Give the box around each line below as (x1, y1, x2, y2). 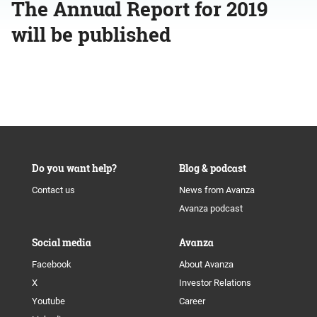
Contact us (32, 185, 75, 195)
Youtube (32, 296, 65, 306)
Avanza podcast (178, 203, 243, 214)
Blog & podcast (178, 161, 246, 175)
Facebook (32, 259, 71, 270)
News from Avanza (178, 185, 255, 195)
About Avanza (178, 259, 234, 270)
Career (178, 296, 205, 306)
